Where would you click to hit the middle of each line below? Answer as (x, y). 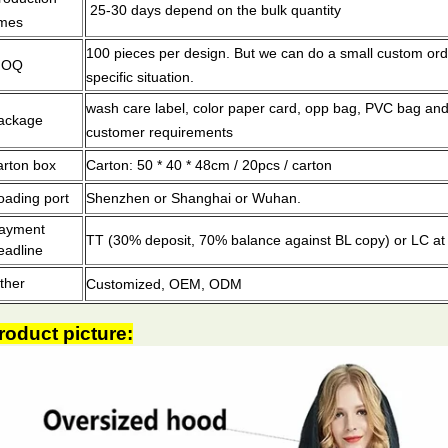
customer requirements (159, 132)
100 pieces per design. (158, 53)
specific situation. (140, 77)
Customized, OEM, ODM (164, 284)
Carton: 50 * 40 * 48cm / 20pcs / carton (225, 165)
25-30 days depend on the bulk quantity (213, 10)
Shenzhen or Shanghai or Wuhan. (193, 198)
